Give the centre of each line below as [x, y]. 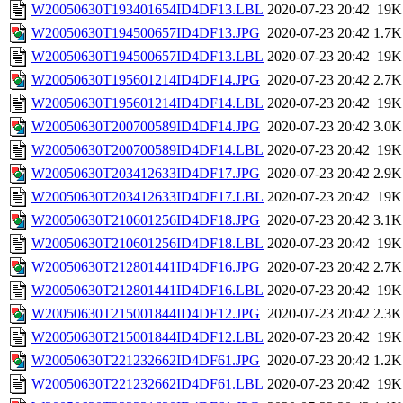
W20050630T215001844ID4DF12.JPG [146, 314]
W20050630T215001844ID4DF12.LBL [148, 337]
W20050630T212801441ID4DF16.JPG [146, 267]
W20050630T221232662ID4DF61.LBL [148, 384]
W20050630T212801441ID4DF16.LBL [148, 291]
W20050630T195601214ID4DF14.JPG [146, 80]
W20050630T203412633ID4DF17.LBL [148, 197]
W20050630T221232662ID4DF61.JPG [146, 361]
